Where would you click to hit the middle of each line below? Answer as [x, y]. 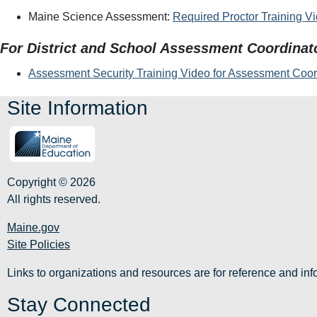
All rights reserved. [54, 199]
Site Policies [39, 244]
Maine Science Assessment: [100, 16]
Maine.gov [33, 227]
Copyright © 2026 [51, 182]
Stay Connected [79, 304]
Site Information [77, 108]
